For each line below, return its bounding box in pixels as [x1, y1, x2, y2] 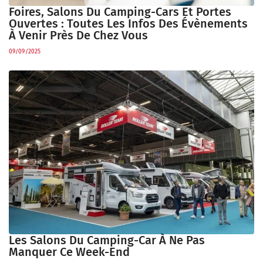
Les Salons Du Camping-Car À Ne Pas [9, 232, 205, 247]
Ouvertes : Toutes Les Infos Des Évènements [9, 16, 248, 31]
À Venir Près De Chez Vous [9, 28, 148, 43]
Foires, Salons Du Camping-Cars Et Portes [9, 5, 231, 19]
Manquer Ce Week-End [9, 244, 130, 259]
